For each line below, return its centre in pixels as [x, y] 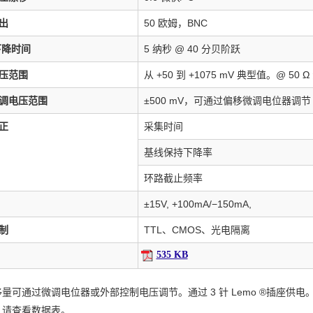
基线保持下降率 [178, 152]
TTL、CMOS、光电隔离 [197, 230]
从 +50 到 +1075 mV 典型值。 [210, 75]
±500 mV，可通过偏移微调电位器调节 [227, 101]
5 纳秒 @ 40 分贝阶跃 [192, 49]
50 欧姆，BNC [175, 23]
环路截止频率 [173, 178]
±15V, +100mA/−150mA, [197, 204]
